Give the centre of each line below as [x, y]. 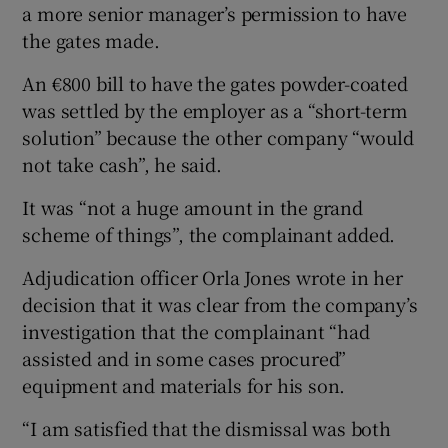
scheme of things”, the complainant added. [209, 233]
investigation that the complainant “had [196, 330]
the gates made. [91, 39]
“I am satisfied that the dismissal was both [206, 427]
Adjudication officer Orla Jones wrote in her [212, 276]
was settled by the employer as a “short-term [215, 109]
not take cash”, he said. [122, 163]
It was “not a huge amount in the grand [192, 206]
